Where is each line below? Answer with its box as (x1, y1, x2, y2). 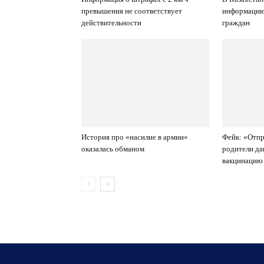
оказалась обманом (81, 144, 144, 153)
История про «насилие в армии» (81, 133, 188, 141)
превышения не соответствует (81, 6, 182, 15)
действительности (81, 18, 141, 27)
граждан (222, 18, 250, 27)
